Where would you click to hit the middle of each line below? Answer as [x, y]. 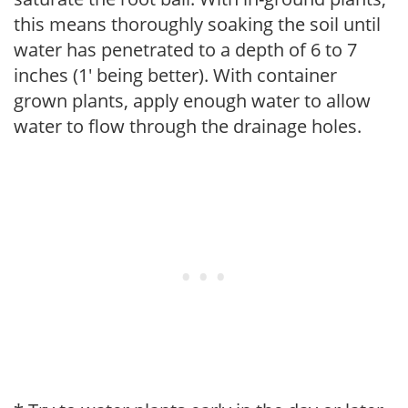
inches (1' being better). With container [175, 75]
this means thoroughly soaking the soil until [197, 24]
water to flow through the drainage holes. [188, 126]
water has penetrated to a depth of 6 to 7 [185, 49]
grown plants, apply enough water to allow [192, 100]
